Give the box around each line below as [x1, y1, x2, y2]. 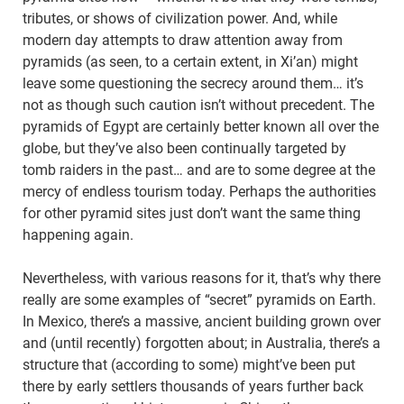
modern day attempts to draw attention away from [23, 32, 343, 50]
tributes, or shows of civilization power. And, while [23, 10, 337, 28]
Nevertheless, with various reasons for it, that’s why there [23, 270, 381, 288]
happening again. [23, 226, 133, 244]
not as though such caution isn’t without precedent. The [23, 96, 374, 115]
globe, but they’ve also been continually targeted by [23, 140, 346, 158]
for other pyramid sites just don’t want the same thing [23, 205, 361, 223]
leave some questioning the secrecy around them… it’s [23, 75, 363, 93]
